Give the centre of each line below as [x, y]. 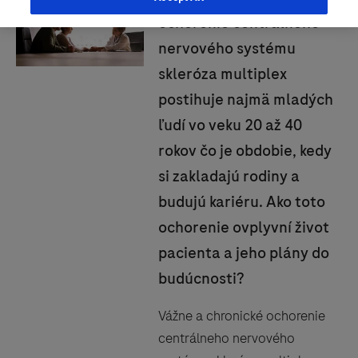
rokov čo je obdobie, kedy [245, 151]
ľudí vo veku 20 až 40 [230, 125]
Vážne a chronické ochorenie [241, 316]
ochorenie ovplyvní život [243, 227]
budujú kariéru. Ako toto [241, 202]
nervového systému [227, 48]
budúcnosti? [201, 278]
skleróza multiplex [222, 74]
